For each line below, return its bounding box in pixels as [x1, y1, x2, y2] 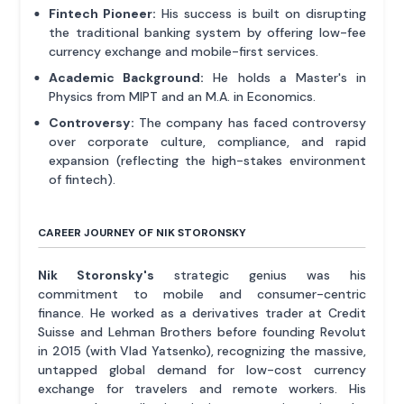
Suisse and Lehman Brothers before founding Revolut [38, 324, 366, 341]
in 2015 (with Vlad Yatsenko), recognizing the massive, [38, 343, 366, 360]
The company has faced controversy [134, 115, 366, 132]
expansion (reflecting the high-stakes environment [49, 152, 366, 170]
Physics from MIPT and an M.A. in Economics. [49, 88, 317, 106]
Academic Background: [49, 69, 205, 87]
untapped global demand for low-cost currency [38, 362, 366, 379]
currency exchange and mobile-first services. [49, 43, 319, 60]
